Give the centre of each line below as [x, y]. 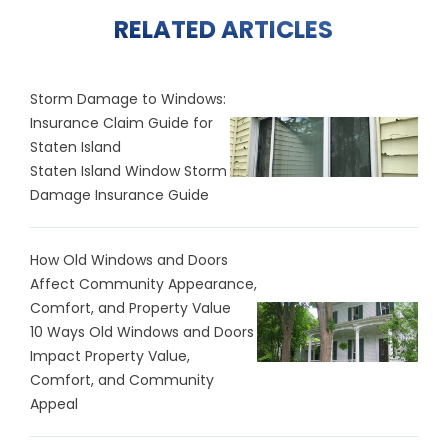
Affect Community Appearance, [143, 284]
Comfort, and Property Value [130, 308]
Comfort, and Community [122, 380]
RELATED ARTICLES [224, 30]
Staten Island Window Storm [128, 171]
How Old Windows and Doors [129, 260]
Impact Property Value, [110, 356]
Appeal [54, 404]
